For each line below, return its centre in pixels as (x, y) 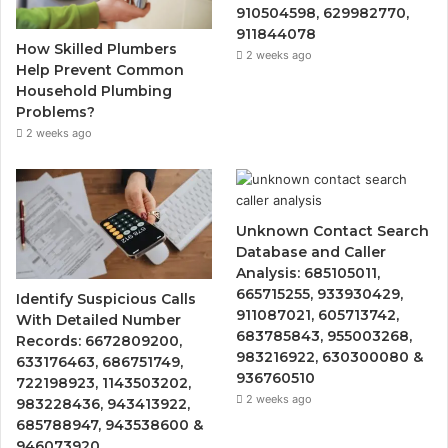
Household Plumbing (94, 90)
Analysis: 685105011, (308, 272)
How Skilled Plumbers (96, 48)
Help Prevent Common (100, 69)
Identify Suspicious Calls (106, 299)
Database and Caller (311, 251)
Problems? (55, 111)
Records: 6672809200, (99, 341)
